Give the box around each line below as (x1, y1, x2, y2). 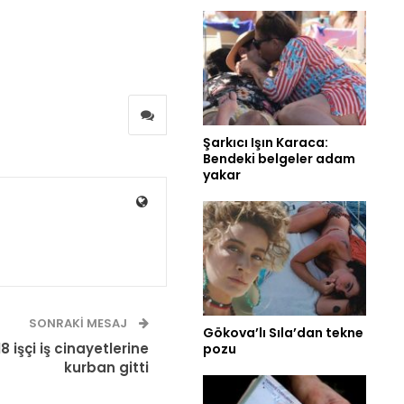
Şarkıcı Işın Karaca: (203, 133, 328, 152)
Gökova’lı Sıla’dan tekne (203, 323, 363, 342)
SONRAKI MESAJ (29, 315, 130, 333)
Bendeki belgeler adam (203, 150, 355, 169)
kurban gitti (64, 358, 149, 378)
